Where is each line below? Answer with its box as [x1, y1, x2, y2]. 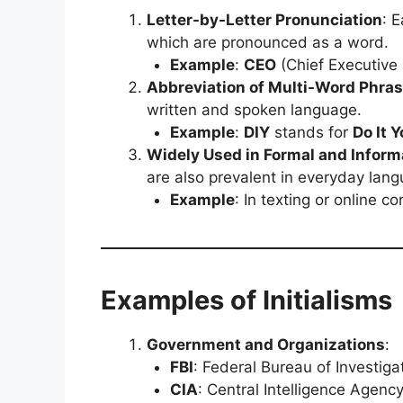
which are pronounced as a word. [147, 33, 389, 51]
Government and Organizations [147, 336, 385, 354]
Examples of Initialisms [101, 284, 392, 316]
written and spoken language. [147, 101, 362, 119]
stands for [269, 123, 353, 141]
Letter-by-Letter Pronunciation [147, 11, 382, 29]
